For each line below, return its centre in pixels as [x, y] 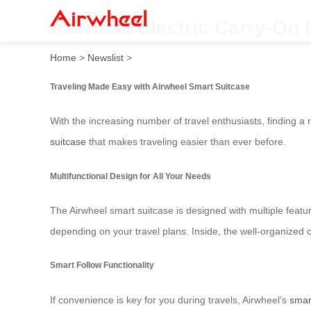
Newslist [106, 57]
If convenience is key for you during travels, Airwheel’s [170, 300]
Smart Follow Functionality [102, 265]
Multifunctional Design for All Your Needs [131, 176]
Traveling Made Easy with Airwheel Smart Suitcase [150, 86]
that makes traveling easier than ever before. [186, 142]
